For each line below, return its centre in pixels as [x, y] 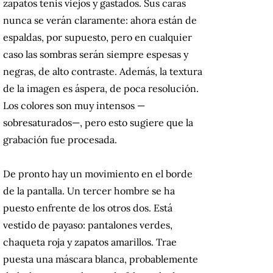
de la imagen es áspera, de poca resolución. [101, 89]
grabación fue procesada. [60, 140]
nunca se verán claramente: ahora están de [100, 20]
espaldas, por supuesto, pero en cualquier [97, 37]
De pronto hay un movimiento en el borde [98, 174]
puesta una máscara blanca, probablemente [101, 259]
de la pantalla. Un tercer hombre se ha [89, 191]
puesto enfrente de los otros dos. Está [88, 208]
